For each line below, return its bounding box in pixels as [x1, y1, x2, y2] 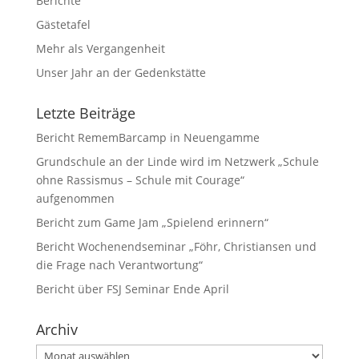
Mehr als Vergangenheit [35, 41, 165, 56]
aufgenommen [35, 191, 115, 206]
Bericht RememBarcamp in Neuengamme [35, 130, 260, 145]
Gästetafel [35, 17, 91, 32]
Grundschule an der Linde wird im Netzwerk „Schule [35, 154, 319, 169]
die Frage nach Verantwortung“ [35, 257, 203, 272]
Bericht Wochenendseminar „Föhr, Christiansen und [35, 239, 317, 254]
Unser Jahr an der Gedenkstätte [35, 65, 206, 80]
